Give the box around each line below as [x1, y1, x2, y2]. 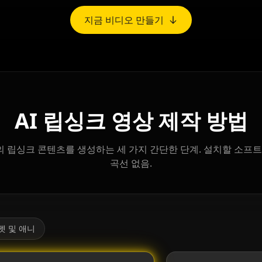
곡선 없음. [110, 157, 152, 170]
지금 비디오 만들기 [84, 13, 164, 27]
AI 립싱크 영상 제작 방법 [14, 106, 248, 136]
